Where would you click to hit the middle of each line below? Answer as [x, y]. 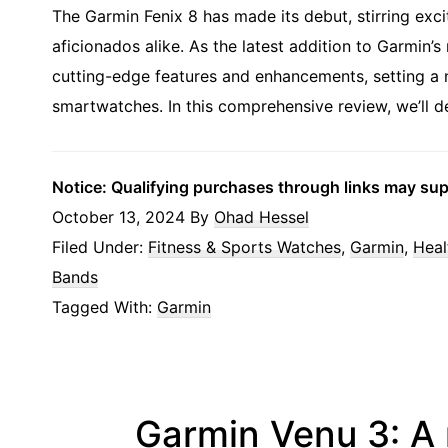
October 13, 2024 [118, 217]
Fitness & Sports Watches [244, 247]
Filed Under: [100, 247]
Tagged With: [104, 307]
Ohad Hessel [261, 217]
